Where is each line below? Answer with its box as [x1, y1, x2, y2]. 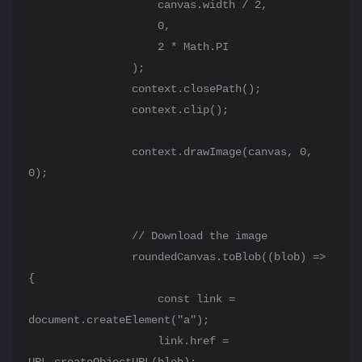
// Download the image [28, 229, 132, 242]
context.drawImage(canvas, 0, [28, 145, 132, 158]
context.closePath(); [28, 82, 132, 95]
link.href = [28, 335, 158, 347]
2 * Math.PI [28, 40, 158, 53]
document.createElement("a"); [28, 314, 209, 326]
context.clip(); [28, 103, 132, 116]
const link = [28, 293, 158, 305]
